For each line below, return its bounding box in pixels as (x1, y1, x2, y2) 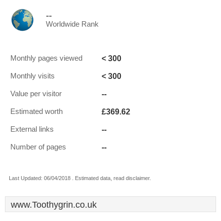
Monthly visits (10, 72, 55, 80)
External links (10, 125, 54, 133)
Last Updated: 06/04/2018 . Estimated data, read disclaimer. (9, 175, 151, 181)
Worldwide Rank (46, 20, 99, 28)
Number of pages (10, 143, 66, 151)
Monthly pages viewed (10, 54, 82, 62)
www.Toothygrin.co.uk (11, 200, 97, 210)
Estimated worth (10, 108, 63, 115)
